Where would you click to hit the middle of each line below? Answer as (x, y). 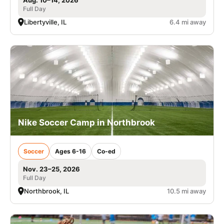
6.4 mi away (188, 22)
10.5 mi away (186, 191)
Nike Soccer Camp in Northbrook (86, 122)
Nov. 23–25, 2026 (51, 169)
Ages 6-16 (70, 151)
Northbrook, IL (46, 191)
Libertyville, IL (45, 22)
